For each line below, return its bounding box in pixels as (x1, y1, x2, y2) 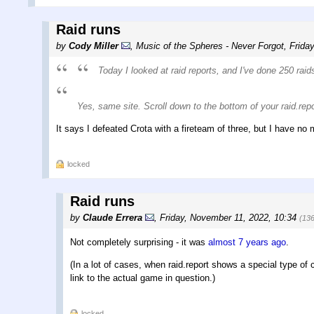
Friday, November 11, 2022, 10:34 (160, 212, 299, 223)
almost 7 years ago (208, 236, 286, 247)
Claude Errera (83, 212, 142, 223)
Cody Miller (69, 40, 118, 51)
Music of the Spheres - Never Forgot (136, 40, 284, 51)
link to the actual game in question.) (70, 272, 215, 283)
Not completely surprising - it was (70, 236, 208, 247)
